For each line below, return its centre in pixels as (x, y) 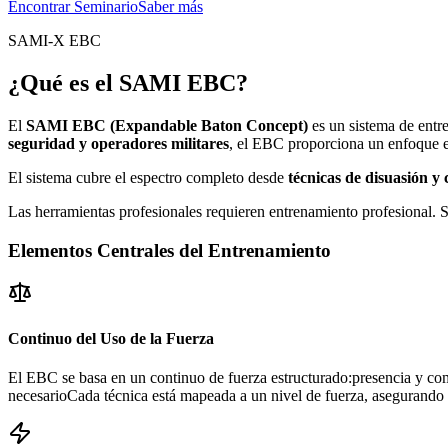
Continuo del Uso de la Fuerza (111, 338)
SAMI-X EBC (54, 41)
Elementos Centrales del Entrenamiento (169, 250)
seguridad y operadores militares (118, 143)
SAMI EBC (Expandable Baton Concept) (167, 125)
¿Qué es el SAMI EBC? (128, 83)
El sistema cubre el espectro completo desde (148, 177)
